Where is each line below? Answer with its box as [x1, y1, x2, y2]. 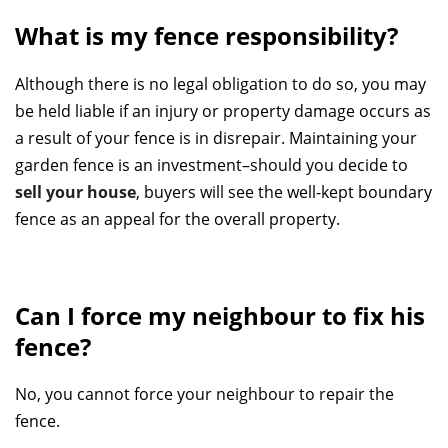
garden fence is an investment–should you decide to [15, 153, 408, 176]
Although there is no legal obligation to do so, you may [15, 72, 426, 95]
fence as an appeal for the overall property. [15, 207, 340, 230]
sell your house [15, 180, 136, 203]
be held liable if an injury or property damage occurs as [15, 99, 431, 122]
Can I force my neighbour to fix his [15, 298, 425, 332]
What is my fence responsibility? [15, 19, 398, 53]
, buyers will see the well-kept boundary [136, 180, 432, 203]
